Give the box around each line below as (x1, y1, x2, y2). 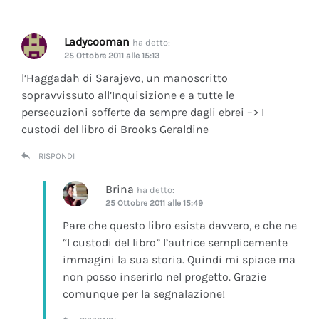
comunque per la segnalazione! (63, 286, 225, 300)
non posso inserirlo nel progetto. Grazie (63, 269, 266, 283)
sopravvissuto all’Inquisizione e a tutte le (21, 88, 234, 102)
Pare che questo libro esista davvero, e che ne (63, 218, 297, 232)
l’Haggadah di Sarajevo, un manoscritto (21, 70, 228, 85)
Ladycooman (64, 34, 130, 48)
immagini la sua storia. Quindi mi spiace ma (63, 252, 296, 266)
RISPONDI (38, 150, 75, 161)
